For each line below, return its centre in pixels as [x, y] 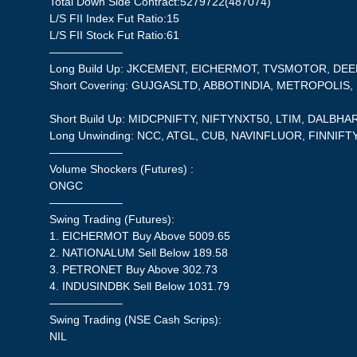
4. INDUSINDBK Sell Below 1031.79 [140, 286]
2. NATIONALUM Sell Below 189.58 [139, 253]
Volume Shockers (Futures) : [122, 169]
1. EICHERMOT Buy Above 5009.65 [140, 236]
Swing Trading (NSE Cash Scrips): [136, 320]
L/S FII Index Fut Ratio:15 [115, 19]
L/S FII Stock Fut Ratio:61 [115, 35]
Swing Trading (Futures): [112, 220]
